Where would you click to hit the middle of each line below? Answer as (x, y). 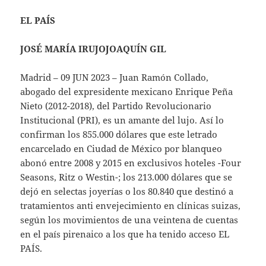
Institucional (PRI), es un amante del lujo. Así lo (122, 120)
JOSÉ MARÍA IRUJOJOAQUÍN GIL (94, 48)
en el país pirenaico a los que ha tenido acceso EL (125, 234)
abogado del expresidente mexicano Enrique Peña (127, 91)
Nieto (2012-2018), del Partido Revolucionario (116, 105)
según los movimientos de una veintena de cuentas (129, 219)
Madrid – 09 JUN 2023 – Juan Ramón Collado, (115, 77)
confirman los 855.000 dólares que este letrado (119, 134)
